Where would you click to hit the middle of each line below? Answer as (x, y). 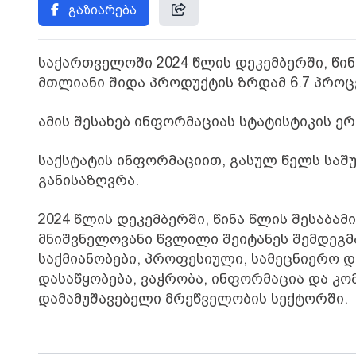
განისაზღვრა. (89, 180)
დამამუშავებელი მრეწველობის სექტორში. (193, 298)
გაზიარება (103, 10)
